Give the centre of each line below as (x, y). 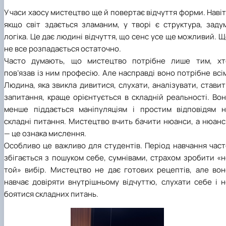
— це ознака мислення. (45, 133)
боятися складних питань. (51, 194)
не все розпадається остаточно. (63, 48)
